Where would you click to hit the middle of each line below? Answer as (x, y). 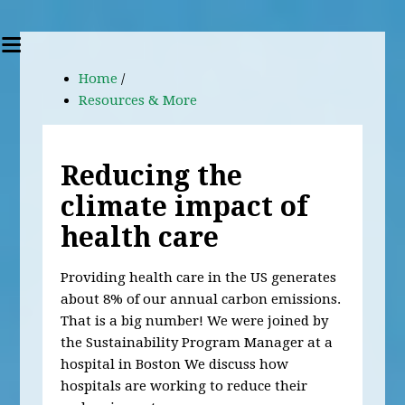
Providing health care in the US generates (199, 278)
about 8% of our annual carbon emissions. (201, 299)
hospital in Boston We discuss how (175, 364)
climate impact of (185, 207)
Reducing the (152, 176)
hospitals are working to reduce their (184, 386)
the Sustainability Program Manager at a (197, 343)
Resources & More (138, 100)
